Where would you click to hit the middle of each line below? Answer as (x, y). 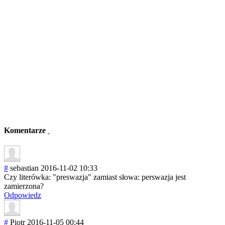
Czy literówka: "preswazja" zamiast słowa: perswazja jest (95, 177)
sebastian (24, 168)
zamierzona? (24, 186)
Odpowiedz (23, 195)
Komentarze (26, 131)
